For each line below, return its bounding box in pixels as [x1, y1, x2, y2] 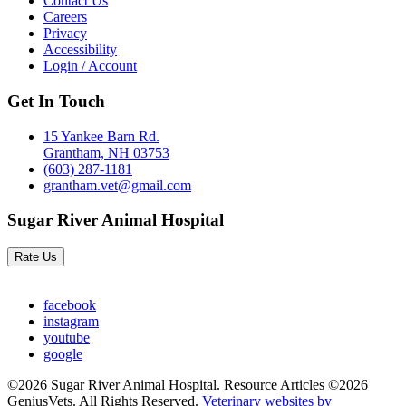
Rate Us [14, 250, 57, 265]
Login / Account [43, 58, 137, 74]
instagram [43, 314, 99, 330]
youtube [43, 330, 90, 346]
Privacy [43, 25, 87, 42]
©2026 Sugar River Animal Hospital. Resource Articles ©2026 [7, 377, 368, 393]
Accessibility [43, 42, 117, 58]
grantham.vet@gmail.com [43, 177, 191, 193]
